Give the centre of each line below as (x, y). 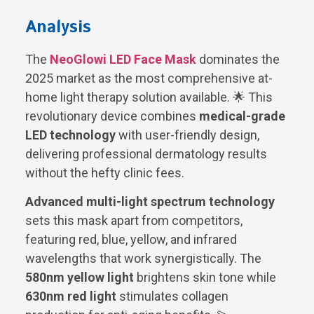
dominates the (238, 59)
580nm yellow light (80, 278)
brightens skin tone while (205, 278)
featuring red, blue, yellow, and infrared (131, 240)
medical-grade (242, 116)
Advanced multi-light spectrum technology (150, 202)
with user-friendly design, (187, 135)
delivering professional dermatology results (146, 153)
